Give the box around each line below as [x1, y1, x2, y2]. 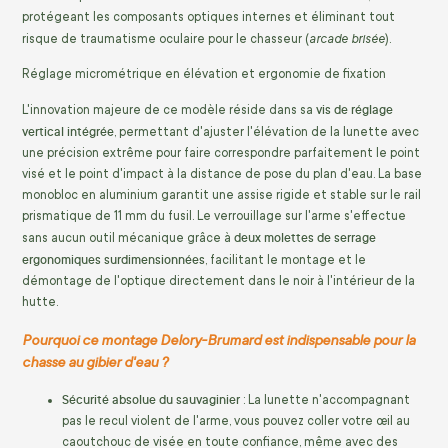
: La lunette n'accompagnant [240, 393, 410, 408]
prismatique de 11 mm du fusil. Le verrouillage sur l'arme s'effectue [22, 208, 406, 223]
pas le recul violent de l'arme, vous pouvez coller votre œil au [62, 414, 410, 429]
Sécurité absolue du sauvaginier [62, 391, 240, 409]
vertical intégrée [22, 122, 114, 140]
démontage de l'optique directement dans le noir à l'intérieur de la [22, 273, 415, 288]
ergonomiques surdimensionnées [22, 250, 205, 268]
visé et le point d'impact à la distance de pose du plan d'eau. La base [22, 166, 422, 181]
